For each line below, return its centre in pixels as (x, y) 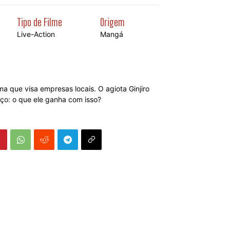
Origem (113, 22)
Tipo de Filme (39, 22)
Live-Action (36, 34)
